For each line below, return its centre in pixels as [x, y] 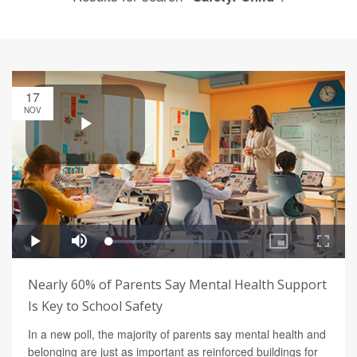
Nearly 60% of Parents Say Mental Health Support [177, 284]
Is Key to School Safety [95, 306]
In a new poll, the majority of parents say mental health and [177, 333]
